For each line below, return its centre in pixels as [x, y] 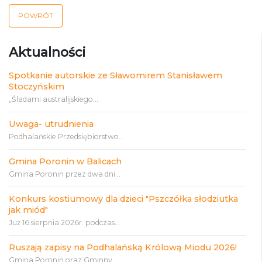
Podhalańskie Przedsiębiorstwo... [66, 136]
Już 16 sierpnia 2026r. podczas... [64, 222]
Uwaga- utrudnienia [51, 124]
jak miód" [28, 210]
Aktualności [47, 52]
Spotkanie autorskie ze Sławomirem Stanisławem [116, 75]
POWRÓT [36, 15]
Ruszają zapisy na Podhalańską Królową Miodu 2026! [123, 247]
